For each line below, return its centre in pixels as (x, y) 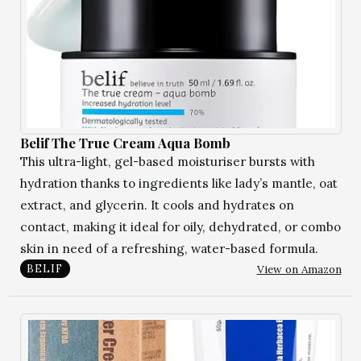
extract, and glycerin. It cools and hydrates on (157, 205)
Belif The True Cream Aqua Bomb (125, 142)
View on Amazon (299, 269)
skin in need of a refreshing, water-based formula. (169, 248)
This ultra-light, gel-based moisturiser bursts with (167, 161)
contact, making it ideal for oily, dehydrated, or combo (180, 226)
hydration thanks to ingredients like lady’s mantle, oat (178, 183)
